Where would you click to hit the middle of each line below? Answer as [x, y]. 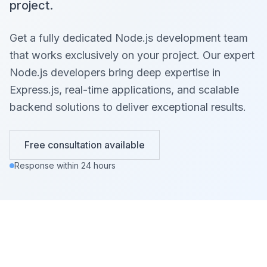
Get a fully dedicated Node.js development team [129, 38]
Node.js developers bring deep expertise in [115, 72]
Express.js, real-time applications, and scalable [124, 90]
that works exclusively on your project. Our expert [132, 55]
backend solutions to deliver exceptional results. [128, 107]
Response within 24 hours [65, 165]
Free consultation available [85, 145]
